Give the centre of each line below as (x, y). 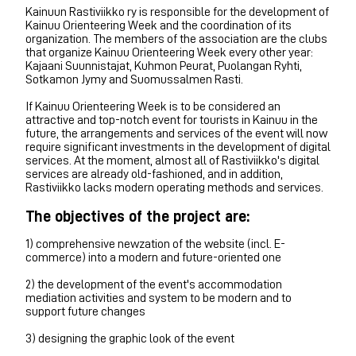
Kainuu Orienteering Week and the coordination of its (159, 25)
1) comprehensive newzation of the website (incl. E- (155, 244)
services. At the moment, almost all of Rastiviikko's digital (172, 160)
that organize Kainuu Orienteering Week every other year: (169, 52)
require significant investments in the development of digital (178, 147)
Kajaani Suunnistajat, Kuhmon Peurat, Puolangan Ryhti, (164, 66)
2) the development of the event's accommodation (154, 284)
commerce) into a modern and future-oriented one (153, 257)
